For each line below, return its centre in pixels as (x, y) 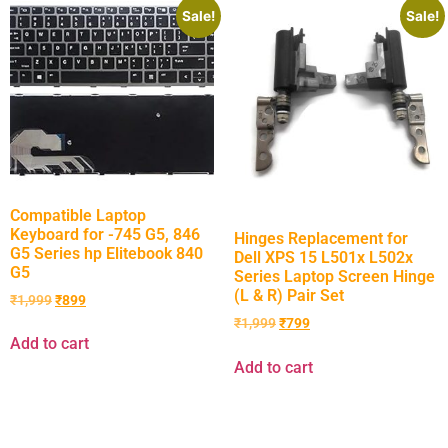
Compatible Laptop (78, 215)
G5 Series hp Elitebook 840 (106, 253)
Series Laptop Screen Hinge (334, 276)
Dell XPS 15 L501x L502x (323, 257)
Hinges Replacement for (321, 238)
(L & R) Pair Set (289, 295)
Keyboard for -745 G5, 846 (105, 234)
